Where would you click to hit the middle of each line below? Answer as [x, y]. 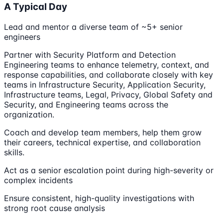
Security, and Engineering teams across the [86, 105]
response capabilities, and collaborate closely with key [109, 75]
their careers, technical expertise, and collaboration [102, 143]
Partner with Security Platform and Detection [90, 55]
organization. [29, 115]
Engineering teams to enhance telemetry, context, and [107, 65]
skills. [14, 153]
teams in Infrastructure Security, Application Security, [105, 85]
